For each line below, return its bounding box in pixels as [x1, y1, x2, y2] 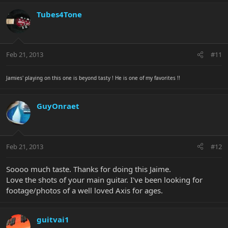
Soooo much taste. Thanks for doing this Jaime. [6, 163, 171, 174]
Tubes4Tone [37, 9, 82, 19]
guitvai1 [37, 214, 69, 224]
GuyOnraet [37, 101, 79, 111]
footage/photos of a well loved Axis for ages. [6, 185, 163, 195]
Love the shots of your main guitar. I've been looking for [6, 174, 203, 185]
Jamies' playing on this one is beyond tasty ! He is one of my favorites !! [6, 74, 180, 82]
